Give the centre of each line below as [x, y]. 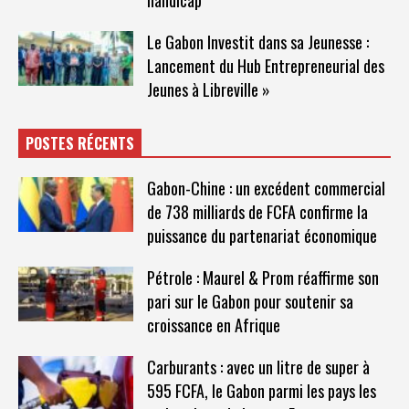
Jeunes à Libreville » [208, 89]
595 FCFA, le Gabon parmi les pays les [261, 390]
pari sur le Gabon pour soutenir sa [250, 301]
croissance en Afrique [213, 325]
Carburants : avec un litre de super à [258, 367]
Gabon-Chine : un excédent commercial [266, 188]
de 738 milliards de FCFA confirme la [257, 211]
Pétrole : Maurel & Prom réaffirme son [262, 277]
